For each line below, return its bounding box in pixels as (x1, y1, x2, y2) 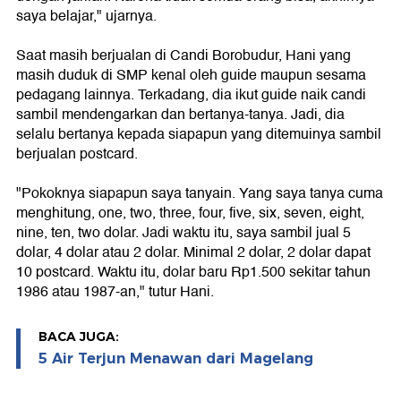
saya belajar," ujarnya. (16, 4, 157, 29)
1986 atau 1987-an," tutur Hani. (16, 280, 214, 304)
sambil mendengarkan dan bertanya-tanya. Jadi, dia (16, 103, 345, 127)
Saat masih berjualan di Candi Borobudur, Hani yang (16, 44, 351, 68)
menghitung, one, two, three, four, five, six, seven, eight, (16, 201, 364, 226)
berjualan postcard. (16, 142, 138, 166)
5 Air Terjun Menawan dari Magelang (38, 350, 313, 368)
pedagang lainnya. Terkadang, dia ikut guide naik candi (16, 83, 366, 107)
